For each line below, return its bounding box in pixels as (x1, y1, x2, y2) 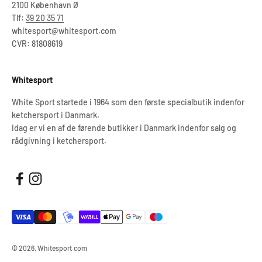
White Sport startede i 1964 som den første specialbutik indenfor (12, 97, 244, 107)
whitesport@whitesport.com (12, 26, 116, 36)
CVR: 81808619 (12, 39, 63, 49)
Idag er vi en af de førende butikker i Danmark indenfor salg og (12, 123, 236, 133)
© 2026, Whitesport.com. (12, 244, 89, 252)
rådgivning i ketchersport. (12, 136, 106, 146)
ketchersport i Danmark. (12, 110, 99, 120)
